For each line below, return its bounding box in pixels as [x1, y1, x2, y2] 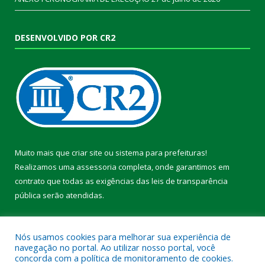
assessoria [76, 161, 117, 173]
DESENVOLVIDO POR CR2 [15, 32, 115, 44]
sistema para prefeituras [115, 147, 205, 159]
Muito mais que [15, 147, 72, 159]
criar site [72, 147, 102, 159]
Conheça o [15, 216, 55, 228]
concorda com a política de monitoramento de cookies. [15, 252, 233, 264]
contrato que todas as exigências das [15, 176, 151, 187]
